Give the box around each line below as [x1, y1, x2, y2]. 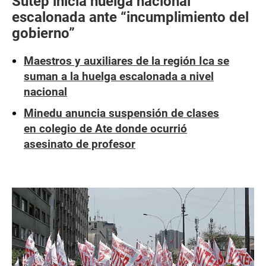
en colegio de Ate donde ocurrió [24, 122, 187, 135]
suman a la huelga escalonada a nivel [24, 69, 214, 83]
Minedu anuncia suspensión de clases [24, 106, 219, 120]
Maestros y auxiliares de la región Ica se [24, 54, 229, 68]
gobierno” [12, 25, 75, 42]
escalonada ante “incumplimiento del [12, 9, 249, 26]
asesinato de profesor [24, 137, 135, 151]
